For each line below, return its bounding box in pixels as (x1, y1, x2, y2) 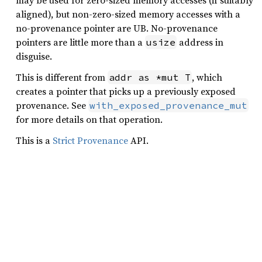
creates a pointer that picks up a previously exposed (16, 85, 236, 98)
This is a (16, 134, 53, 147)
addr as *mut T (109, 71, 191, 83)
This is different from (16, 71, 108, 84)
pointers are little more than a (16, 36, 145, 49)
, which (192, 71, 222, 84)
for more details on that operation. (16, 113, 163, 126)
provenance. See (16, 99, 88, 112)
